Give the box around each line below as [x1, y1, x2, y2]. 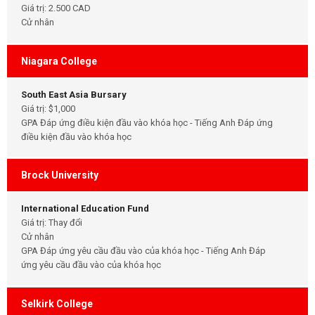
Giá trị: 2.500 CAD [21, 3, 91, 14]
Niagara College [21, 55, 97, 67]
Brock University [21, 169, 98, 181]
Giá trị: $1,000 [21, 103, 75, 114]
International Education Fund [21, 203, 149, 214]
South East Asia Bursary [21, 89, 127, 100]
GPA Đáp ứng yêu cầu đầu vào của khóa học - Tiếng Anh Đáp [21, 245, 266, 257]
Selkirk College [21, 297, 93, 309]
